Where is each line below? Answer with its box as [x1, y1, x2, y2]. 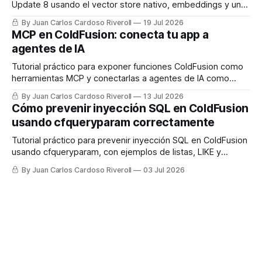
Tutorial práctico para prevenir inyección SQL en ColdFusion [12, 135, 247, 146]
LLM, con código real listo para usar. [12, 11, 154, 22]
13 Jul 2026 [143, 91, 184, 101]
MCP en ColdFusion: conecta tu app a [12, 27, 209, 42]
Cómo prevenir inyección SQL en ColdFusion [12, 101, 249, 115]
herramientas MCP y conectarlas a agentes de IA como [12, 73, 229, 84]
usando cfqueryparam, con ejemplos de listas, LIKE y [12, 146, 221, 157]
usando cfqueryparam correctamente [12, 115, 215, 129]
